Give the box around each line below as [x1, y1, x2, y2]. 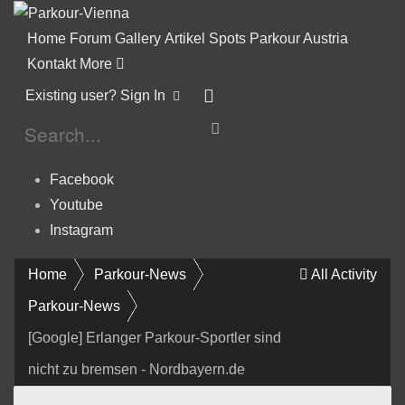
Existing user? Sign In [25, 87, 173, 103]
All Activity [311, 266, 377, 282]
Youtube [50, 196, 103, 212]
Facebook [50, 171, 114, 187]
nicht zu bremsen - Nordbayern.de [28, 361, 245, 377]
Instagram [50, 221, 113, 238]
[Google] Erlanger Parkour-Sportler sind [28, 329, 281, 345]
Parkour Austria [250, 30, 348, 46]
